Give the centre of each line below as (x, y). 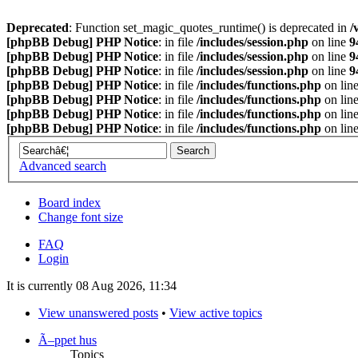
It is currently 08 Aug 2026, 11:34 (91, 285)
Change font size (81, 217)
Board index (70, 202)
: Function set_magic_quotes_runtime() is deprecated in (209, 28)
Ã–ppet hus (68, 340)
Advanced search (63, 165)
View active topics (216, 312)
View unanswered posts (98, 312)
